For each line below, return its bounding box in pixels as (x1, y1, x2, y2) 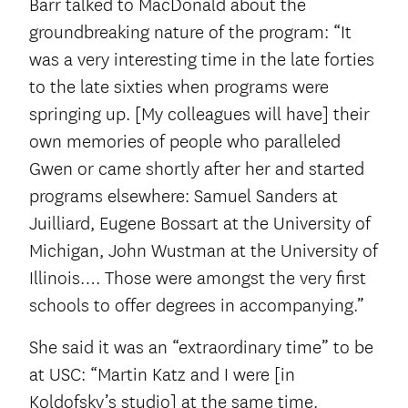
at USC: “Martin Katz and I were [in (29, 363, 295, 387)
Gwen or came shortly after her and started (29, 158, 364, 181)
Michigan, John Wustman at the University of (29, 240, 378, 263)
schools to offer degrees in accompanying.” (29, 294, 364, 318)
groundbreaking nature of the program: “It (29, 21, 352, 45)
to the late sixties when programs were (29, 76, 329, 99)
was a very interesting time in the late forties (29, 48, 374, 72)
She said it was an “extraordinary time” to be (29, 336, 373, 360)
